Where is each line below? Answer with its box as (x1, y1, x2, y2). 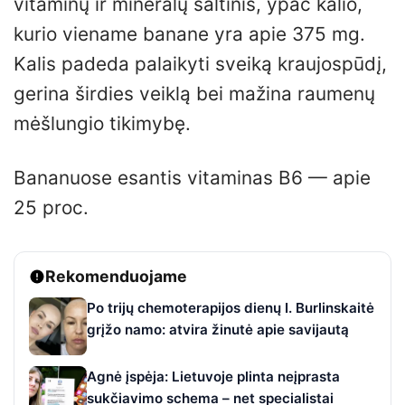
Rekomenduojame (45, 266, 187, 286)
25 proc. (14, 195, 89, 219)
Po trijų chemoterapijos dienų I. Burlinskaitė (87, 298, 374, 316)
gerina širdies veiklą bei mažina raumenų (14, 81, 375, 105)
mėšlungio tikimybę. (14, 111, 191, 135)
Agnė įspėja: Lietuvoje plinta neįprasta (87, 367, 340, 385)
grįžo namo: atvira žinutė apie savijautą (87, 320, 349, 338)
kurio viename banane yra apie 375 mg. (14, 22, 365, 45)
